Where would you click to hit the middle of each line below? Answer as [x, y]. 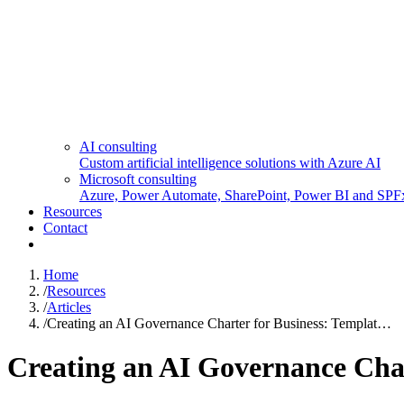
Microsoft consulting [138, 179]
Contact [65, 228]
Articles [69, 307]
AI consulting [118, 147]
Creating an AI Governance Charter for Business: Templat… [219, 323]
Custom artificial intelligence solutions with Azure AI [230, 163]
